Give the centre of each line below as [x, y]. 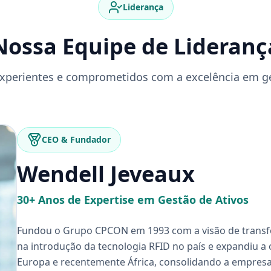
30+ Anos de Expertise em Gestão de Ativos [133, 200]
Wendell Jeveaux [106, 174]
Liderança [143, 7]
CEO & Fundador [76, 139]
